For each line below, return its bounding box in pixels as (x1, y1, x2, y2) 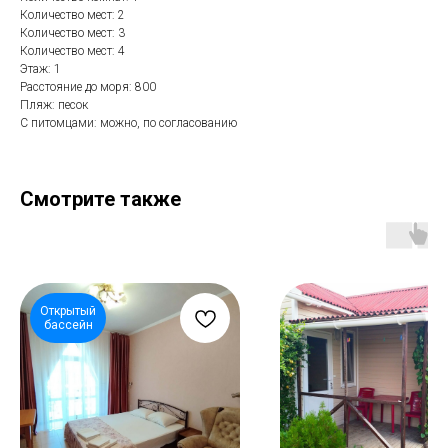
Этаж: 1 (20, 62, 61, 77)
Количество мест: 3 (20, 26, 125, 41)
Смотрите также (20, 187, 181, 212)
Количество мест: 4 (20, 44, 125, 59)
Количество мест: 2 (20, 8, 125, 23)
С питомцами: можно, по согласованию (20, 116, 237, 131)
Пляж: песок (20, 98, 88, 113)
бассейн (43, 318, 93, 333)
